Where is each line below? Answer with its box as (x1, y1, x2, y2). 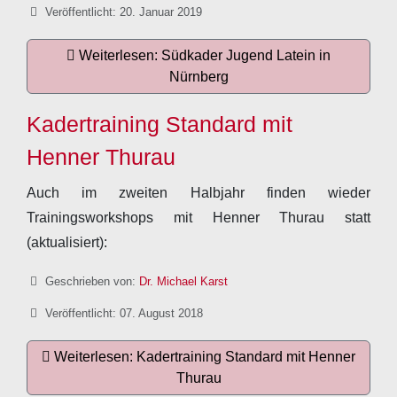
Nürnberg (168, 69, 229, 84)
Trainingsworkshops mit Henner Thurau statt (27, 210, 370, 225)
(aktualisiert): (27, 235, 107, 250)
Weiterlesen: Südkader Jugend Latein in (75, 48, 331, 63)
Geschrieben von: (41, 275, 139, 288)
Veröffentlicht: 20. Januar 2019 (44, 5, 202, 19)
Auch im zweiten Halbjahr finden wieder (27, 185, 370, 200)
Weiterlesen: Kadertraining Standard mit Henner (51, 349, 355, 364)
